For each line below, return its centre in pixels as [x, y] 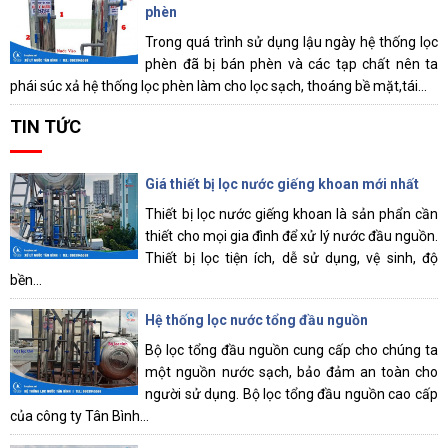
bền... [26, 280]
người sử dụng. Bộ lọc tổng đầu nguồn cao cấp [291, 394]
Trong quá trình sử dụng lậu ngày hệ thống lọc [291, 42]
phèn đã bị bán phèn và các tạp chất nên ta [291, 64]
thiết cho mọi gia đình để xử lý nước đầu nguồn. [291, 236]
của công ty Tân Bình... [79, 416]
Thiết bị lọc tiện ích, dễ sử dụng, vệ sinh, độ [291, 258]
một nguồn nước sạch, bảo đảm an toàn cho [291, 372]
